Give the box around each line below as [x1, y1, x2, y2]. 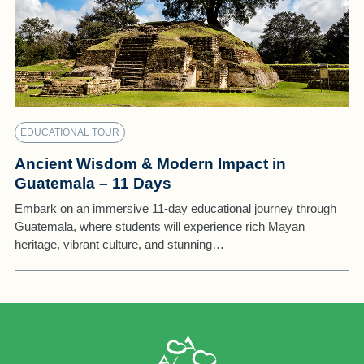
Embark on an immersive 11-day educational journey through [14, 201, 336, 215]
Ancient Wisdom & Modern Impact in [14, 154, 286, 172]
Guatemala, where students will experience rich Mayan [14, 219, 305, 233]
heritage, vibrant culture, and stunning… [14, 236, 224, 251]
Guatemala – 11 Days [14, 174, 171, 192]
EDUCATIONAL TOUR [19, 126, 119, 138]
